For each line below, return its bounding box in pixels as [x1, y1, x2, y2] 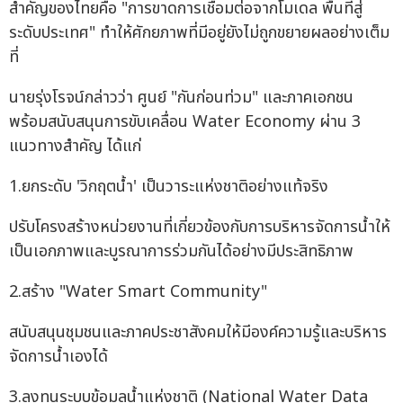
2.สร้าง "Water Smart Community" [9, 280, 267, 305]
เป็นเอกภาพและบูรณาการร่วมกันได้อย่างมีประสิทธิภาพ [9, 239, 354, 264]
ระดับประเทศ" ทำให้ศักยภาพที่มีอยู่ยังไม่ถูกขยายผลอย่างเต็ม [9, 21, 390, 46]
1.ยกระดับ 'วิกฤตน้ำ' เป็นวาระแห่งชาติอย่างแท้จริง [9, 175, 328, 200]
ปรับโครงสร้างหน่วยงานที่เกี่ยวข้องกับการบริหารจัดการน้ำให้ [9, 215, 390, 240]
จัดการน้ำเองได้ [9, 345, 108, 370]
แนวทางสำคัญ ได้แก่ [9, 134, 141, 159]
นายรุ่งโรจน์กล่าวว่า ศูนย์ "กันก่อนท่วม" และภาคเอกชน [9, 85, 354, 111]
